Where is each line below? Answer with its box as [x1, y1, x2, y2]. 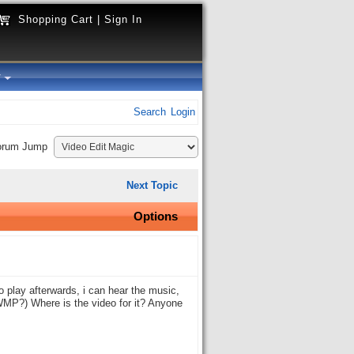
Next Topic [126, 179, 178, 191]
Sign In [104, 13, 142, 25]
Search [134, 107, 166, 118]
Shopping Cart [18, 13, 93, 25]
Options [134, 209, 178, 223]
